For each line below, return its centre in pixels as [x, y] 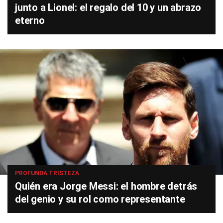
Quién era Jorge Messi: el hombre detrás [106, 186]
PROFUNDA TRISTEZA [47, 173]
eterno [30, 21]
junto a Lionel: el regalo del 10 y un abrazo [108, 8]
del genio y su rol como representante [100, 199]
